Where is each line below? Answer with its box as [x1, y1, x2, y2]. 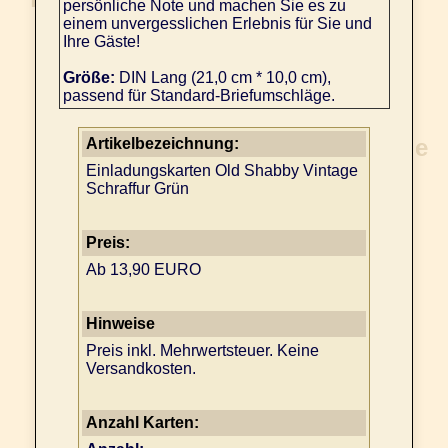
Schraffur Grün [86, 180, 189, 198]
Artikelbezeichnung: [86, 135, 239, 153]
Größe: [62, 69, 115, 87]
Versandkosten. [86, 360, 196, 378]
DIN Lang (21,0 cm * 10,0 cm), [114, 69, 331, 87]
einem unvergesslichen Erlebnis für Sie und [62, 15, 372, 33]
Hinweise [86, 315, 155, 333]
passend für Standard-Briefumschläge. [62, 87, 335, 105]
